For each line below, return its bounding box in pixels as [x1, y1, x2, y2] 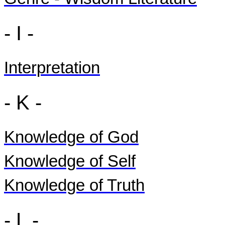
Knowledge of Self [4, 152, 136, 170]
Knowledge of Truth [4, 176, 145, 194]
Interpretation [4, 59, 100, 77]
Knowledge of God [4, 128, 139, 146]
